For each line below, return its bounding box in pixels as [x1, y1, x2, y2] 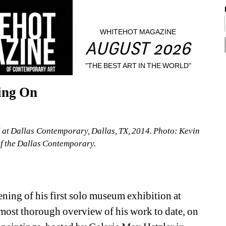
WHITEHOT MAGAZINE [100, 28, 177, 36]
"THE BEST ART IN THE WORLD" [85, 61, 192, 70]
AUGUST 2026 [85, 41, 191, 60]
